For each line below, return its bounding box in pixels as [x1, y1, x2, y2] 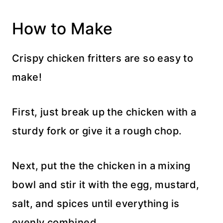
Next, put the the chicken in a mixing [12, 160, 191, 172]
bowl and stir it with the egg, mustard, [12, 179, 200, 191]
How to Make [12, 19, 113, 38]
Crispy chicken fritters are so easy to [12, 52, 194, 64]
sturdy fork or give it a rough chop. [12, 125, 182, 137]
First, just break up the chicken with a [12, 106, 197, 118]
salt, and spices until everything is [12, 198, 180, 210]
